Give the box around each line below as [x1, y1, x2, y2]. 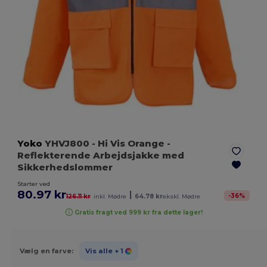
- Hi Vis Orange [92, 138, 165, 150]
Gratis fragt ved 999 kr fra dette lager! [74, 208, 203, 216]
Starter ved [17, 180, 51, 188]
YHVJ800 [42, 138, 92, 150]
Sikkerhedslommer [17, 162, 113, 173]
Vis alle [85, 246, 113, 255]
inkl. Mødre [94, 193, 127, 201]
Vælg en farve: [19, 246, 73, 255]
